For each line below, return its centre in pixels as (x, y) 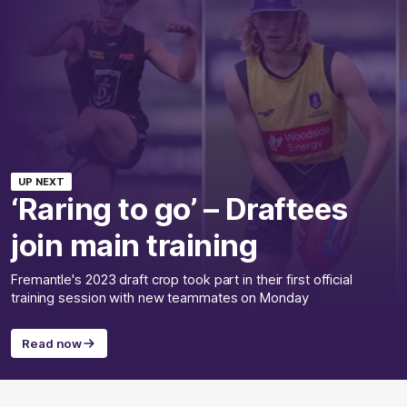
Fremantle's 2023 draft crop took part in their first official (182, 280)
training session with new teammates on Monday (160, 298)
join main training (134, 246)
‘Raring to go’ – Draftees (179, 209)
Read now (52, 344)
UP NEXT (41, 182)
